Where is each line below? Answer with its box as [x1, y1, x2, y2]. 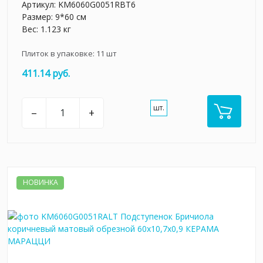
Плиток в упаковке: [22, 48, 96, 59]
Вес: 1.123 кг [22, 23, 71, 35]
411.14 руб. [22, 66, 70, 80]
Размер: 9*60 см [22, 11, 86, 22]
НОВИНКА [22, 177, 58, 188]
